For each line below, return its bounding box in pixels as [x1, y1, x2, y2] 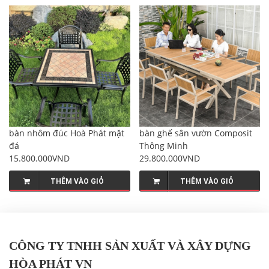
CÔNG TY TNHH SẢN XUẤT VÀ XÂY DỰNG [9, 238, 251, 252]
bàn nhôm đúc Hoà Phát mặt [9, 127, 124, 139]
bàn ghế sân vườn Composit [139, 127, 252, 139]
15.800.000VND [9, 152, 70, 164]
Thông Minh [139, 139, 188, 151]
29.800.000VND [139, 152, 200, 164]
